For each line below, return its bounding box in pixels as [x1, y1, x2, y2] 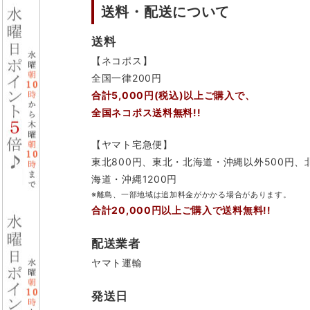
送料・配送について [100, 3, 230, 21]
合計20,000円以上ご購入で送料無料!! [91, 204, 271, 217]
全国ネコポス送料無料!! [91, 107, 201, 119]
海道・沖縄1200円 [91, 173, 177, 185]
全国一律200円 [91, 72, 162, 84]
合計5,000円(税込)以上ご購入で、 [91, 89, 255, 102]
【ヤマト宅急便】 [91, 138, 173, 151]
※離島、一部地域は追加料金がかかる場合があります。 [91, 190, 291, 200]
